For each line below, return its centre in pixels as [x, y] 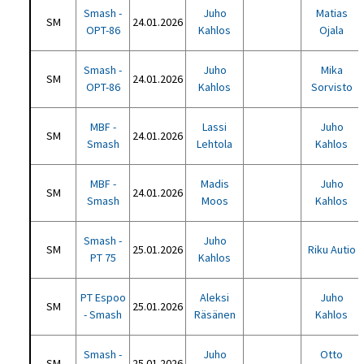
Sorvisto [331, 87]
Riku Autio [331, 249]
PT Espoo [103, 297]
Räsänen [214, 314]
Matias [331, 13]
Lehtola [215, 144]
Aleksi [215, 297]
